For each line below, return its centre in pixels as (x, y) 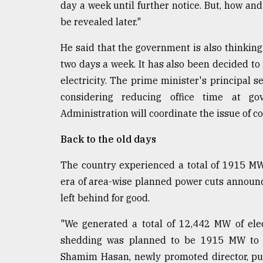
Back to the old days (108, 139)
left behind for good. (105, 198)
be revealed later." (101, 21)
